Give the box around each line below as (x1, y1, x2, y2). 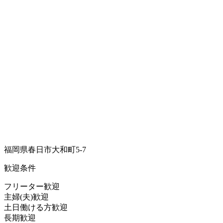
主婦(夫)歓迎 (4, 192, 49, 201)
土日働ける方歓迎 (4, 203, 68, 212)
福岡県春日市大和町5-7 (4, 145, 86, 154)
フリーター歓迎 (4, 182, 60, 191)
